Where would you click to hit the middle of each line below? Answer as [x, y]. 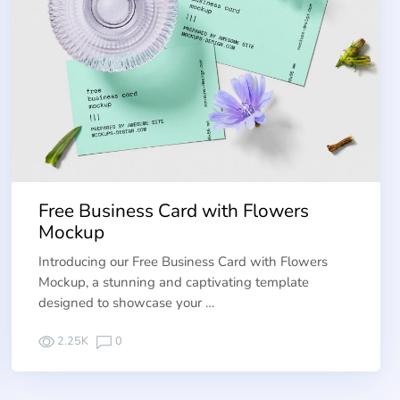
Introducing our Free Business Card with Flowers [183, 261]
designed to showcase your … [126, 302]
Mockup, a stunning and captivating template [173, 282]
